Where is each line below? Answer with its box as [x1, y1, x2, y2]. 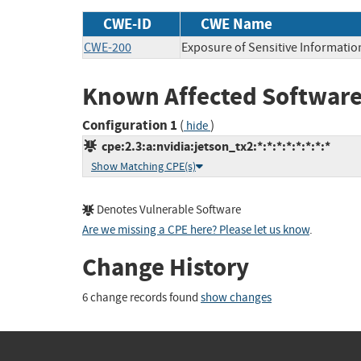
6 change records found [82, 289, 201, 305]
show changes [201, 289, 272, 305]
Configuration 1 [82, 116, 177, 135]
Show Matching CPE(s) [91, 160, 196, 174]
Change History [82, 251, 249, 284]
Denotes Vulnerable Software [94, 202, 241, 218]
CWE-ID [103, 13, 151, 34]
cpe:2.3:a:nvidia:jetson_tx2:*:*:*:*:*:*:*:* [97, 138, 330, 156]
